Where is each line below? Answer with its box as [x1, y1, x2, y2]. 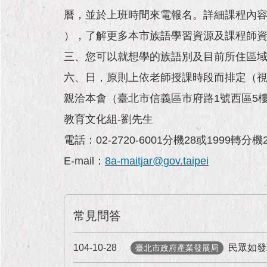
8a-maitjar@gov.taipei [105, 155, 209, 167]
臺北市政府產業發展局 [135, 243, 219, 253]
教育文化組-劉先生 [64, 113, 156, 125]
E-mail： [64, 155, 105, 167]
